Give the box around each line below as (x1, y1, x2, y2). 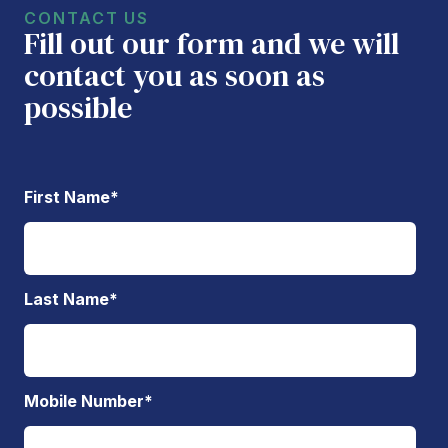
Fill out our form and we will (24, 22, 399, 64)
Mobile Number (24, 390, 144, 411)
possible (24, 86, 132, 128)
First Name (24, 186, 110, 207)
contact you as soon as (24, 54, 325, 96)
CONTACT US (24, 7, 150, 28)
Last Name (24, 288, 109, 309)
